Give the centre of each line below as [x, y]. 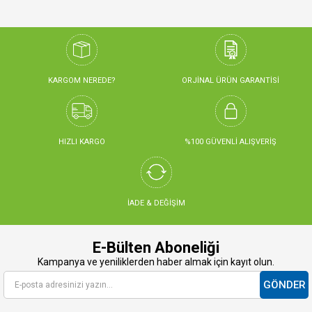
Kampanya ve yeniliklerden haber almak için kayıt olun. [156, 262]
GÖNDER [284, 284]
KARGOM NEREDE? [81, 80]
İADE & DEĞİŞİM [156, 203]
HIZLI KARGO [81, 141]
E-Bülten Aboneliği [156, 247]
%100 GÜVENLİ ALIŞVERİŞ [231, 141]
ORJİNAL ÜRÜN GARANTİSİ [231, 80]
